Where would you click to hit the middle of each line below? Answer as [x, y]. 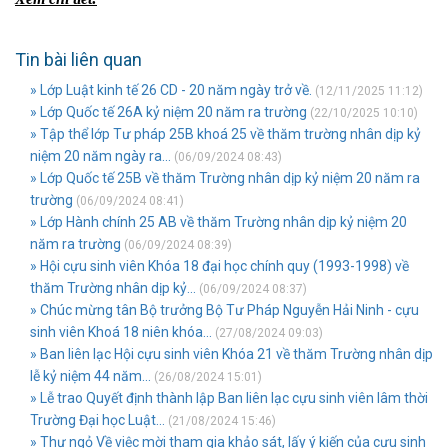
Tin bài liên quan [78, 59]
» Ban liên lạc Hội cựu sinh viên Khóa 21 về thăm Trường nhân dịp [231, 354]
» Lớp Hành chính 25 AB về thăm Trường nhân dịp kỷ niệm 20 [218, 222]
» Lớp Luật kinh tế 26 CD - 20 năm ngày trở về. [171, 90]
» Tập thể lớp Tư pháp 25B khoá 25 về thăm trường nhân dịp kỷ [225, 134]
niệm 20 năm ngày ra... [100, 156]
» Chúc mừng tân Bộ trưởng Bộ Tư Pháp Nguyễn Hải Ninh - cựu [224, 310]
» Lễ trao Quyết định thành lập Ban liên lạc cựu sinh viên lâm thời [229, 398]
